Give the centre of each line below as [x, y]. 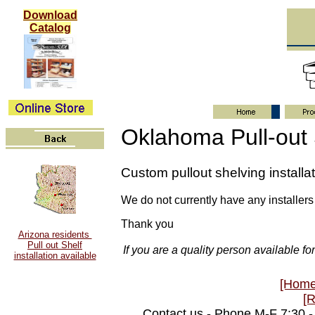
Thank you [147, 224]
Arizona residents [55, 235]
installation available [55, 256]
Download [50, 15]
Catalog [50, 28]
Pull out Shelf [55, 245]
